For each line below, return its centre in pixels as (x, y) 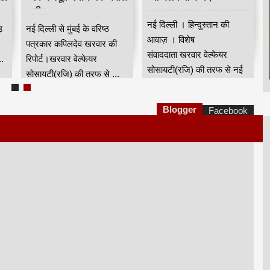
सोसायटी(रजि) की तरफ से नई (195, 69)
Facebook (228, 110)
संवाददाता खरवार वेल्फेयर (187, 54)
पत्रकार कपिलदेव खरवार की (71, 43)
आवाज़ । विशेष (171, 39)
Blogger (180, 109)
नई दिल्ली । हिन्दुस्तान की (188, 24)
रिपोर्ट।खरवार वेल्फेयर (61, 58)
